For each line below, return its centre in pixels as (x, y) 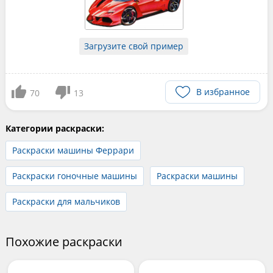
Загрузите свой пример (134, 46)
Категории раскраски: (55, 129)
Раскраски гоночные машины (74, 176)
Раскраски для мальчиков (66, 202)
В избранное (223, 92)
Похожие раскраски (64, 242)
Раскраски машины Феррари (73, 151)
